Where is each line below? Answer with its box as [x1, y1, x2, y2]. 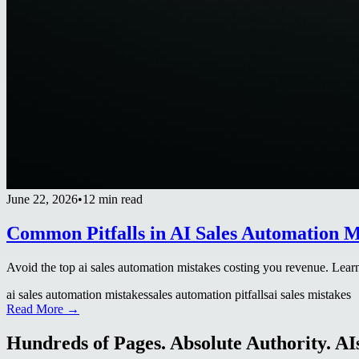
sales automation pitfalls [148, 287, 268, 301]
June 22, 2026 [6, 192, 78, 206]
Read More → [6, 301, 79, 316]
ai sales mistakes [268, 287, 351, 301]
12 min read [83, 192, 143, 206]
